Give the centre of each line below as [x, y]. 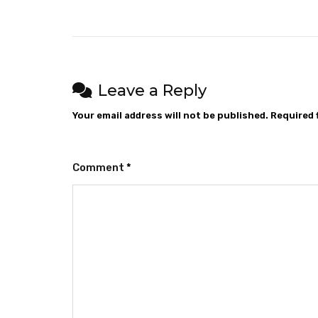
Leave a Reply [152, 90]
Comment [99, 167]
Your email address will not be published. [170, 115]
